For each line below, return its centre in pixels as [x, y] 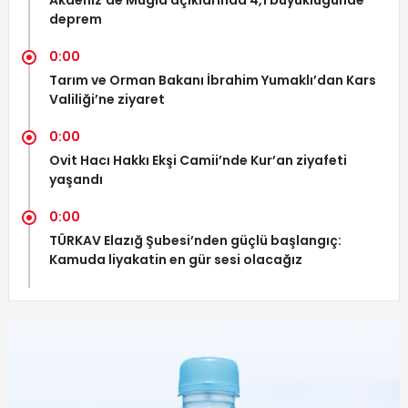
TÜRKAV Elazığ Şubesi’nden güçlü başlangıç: [195, 241]
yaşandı [76, 180]
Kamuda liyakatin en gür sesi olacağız [175, 260]
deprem [75, 20]
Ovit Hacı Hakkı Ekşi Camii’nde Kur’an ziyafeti [198, 161]
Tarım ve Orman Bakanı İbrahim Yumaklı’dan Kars [212, 81]
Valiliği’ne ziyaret [107, 100]
